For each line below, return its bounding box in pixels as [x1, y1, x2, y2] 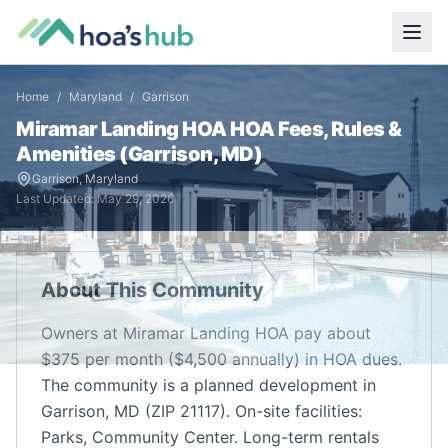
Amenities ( [16, 142, 128, 166]
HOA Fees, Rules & [226, 117, 402, 141]
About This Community [41, 278, 264, 302]
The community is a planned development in [41, 375, 376, 395]
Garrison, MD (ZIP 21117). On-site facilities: [41, 401, 362, 421]
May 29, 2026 [97, 191, 174, 206]
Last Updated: [16, 191, 97, 206]
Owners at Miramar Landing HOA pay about [41, 323, 371, 343]
